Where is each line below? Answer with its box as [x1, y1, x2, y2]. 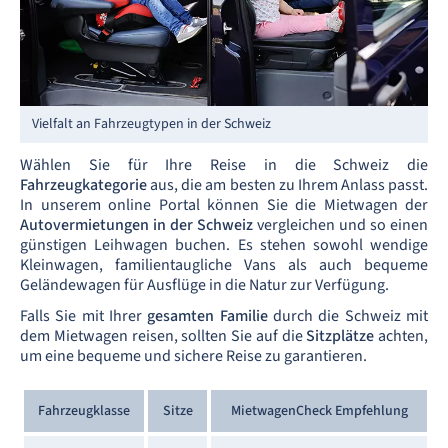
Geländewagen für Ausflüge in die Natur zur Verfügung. [20, 273, 389, 296]
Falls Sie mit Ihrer [20, 304, 148, 327]
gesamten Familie [147, 304, 268, 327]
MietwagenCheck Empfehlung [230, 400, 408, 421]
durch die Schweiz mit [267, 304, 429, 327]
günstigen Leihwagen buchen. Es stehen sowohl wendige [20, 233, 428, 256]
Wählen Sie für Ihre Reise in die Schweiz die [20, 153, 428, 176]
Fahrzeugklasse [38, 400, 130, 421]
